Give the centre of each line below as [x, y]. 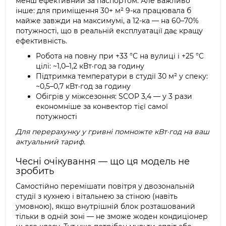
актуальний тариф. [50, 142]
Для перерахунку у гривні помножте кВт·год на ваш [112, 132]
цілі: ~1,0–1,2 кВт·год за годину [90, 66]
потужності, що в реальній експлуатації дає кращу [109, 31]
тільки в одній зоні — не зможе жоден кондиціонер [112, 216]
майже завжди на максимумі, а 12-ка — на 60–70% [107, 21]
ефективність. [41, 41]
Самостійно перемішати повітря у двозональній [105, 186]
